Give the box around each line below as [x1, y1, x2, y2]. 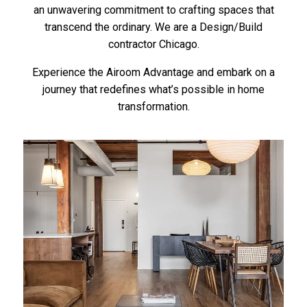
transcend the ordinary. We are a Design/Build [45, 21, 262, 34]
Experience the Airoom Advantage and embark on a [32, 66, 275, 79]
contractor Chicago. [108, 38, 199, 51]
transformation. [117, 100, 190, 113]
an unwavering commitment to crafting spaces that [33, 3, 274, 16]
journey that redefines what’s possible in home [42, 83, 265, 96]
